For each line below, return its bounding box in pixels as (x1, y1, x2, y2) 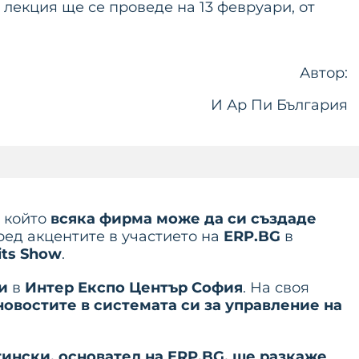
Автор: (299, 64, 348, 82)
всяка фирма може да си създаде (50, 210, 317, 228)
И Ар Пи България (210, 96, 348, 114)
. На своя (243, 279, 309, 296)
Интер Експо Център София (25, 279, 243, 296)
